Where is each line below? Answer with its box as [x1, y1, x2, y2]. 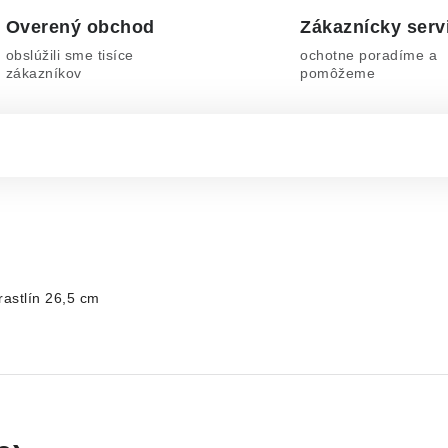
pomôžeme [300, 65, 375, 81]
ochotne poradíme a [300, 47, 437, 63]
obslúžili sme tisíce [5, 47, 134, 63]
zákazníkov [5, 65, 82, 81]
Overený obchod [5, 17, 155, 37]
